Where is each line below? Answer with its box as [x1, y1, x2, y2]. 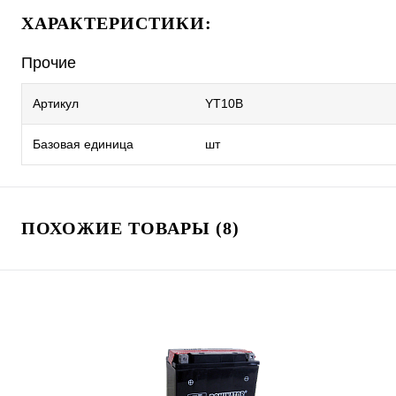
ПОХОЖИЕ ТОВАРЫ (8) [21, 218, 240, 238]
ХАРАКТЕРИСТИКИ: [21, 13, 212, 33]
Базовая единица [33, 137, 133, 151]
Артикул [33, 96, 79, 110]
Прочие [21, 54, 76, 72]
